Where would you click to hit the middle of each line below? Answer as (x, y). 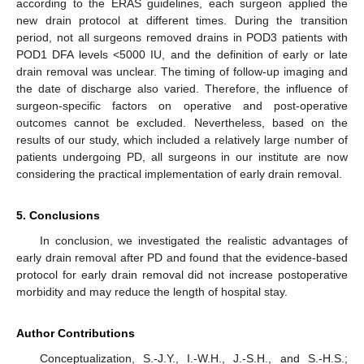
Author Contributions (76, 334)
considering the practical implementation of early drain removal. (179, 174)
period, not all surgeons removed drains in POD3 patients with (182, 38)
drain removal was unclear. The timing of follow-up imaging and (182, 72)
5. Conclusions (58, 216)
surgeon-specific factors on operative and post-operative (182, 106)
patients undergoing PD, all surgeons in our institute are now (182, 157)
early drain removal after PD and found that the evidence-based (182, 258)
